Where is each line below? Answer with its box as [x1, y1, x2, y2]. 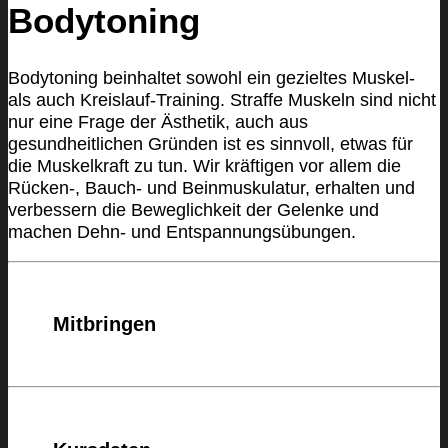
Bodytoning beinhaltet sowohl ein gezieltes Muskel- [8, 67, 415, 88]
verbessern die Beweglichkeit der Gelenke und [8, 199, 379, 220]
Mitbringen [53, 313, 156, 336]
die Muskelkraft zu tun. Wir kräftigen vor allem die [8, 155, 401, 176]
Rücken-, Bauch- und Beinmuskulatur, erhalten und [8, 177, 415, 198]
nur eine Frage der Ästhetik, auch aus [8, 111, 308, 132]
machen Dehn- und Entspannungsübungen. [8, 221, 356, 242]
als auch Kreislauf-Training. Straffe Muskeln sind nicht [8, 89, 436, 110]
